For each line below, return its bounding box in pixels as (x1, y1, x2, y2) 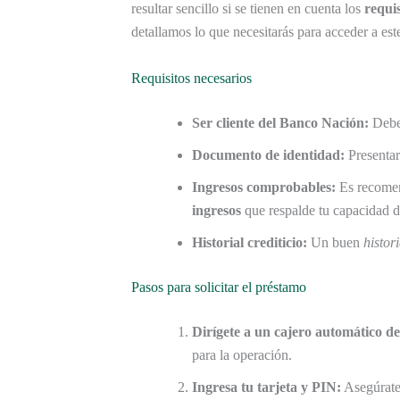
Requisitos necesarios (131, 70, 252, 86)
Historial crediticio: (192, 234, 307, 250)
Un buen (307, 234, 363, 250)
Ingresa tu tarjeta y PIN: (192, 379, 341, 395)
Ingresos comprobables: (192, 179, 336, 195)
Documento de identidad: (192, 146, 345, 162)
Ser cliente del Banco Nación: (192, 114, 369, 130)
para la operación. (192, 346, 292, 362)
